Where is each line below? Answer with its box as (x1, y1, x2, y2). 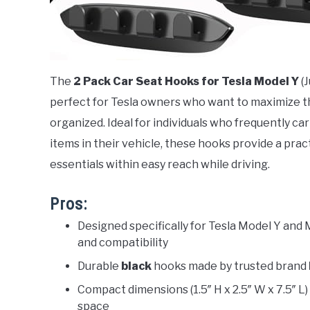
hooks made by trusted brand (152, 259, 309, 273)
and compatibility (77, 235, 168, 249)
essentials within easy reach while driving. (50, 157, 270, 171)
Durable (77, 259, 121, 273)
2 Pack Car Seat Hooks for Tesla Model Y (73, 74, 299, 88)
